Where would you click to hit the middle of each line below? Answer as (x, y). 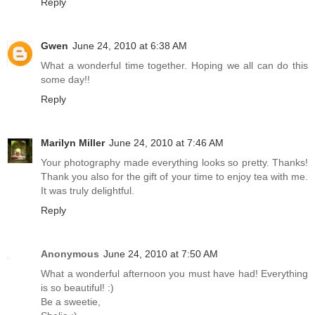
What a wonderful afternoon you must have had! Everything (174, 273)
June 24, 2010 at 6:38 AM (130, 45)
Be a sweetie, (71, 301)
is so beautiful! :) (77, 287)
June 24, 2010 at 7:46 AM (166, 142)
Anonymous (70, 253)
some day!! (65, 79)
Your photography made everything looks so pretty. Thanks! (174, 162)
